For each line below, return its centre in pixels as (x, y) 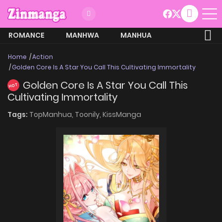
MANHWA (83, 35)
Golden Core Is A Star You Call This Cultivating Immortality (104, 67)
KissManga (122, 114)
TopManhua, (52, 114)
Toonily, (89, 114)
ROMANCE (27, 35)
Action (43, 56)
